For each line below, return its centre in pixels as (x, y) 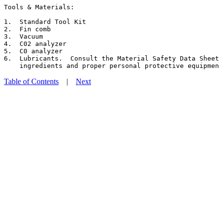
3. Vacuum (23, 36)
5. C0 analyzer (33, 51)
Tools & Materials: (39, 7)
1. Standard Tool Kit (45, 22)
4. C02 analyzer (35, 44)
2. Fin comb (27, 29)
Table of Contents (31, 81)
